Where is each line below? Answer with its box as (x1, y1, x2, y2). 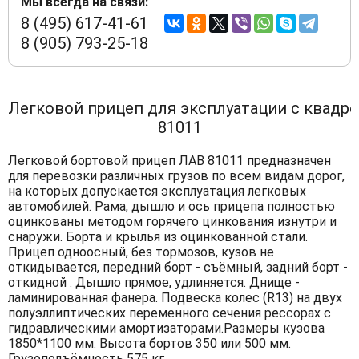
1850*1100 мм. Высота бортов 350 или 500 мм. (8, 335, 291, 351)
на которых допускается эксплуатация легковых (8, 183, 306, 199)
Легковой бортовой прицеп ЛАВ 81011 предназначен (8, 152, 331, 168)
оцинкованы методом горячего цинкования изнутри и (8, 213, 337, 229)
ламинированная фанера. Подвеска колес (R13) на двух (8, 289, 342, 305)
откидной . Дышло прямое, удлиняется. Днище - (8, 274, 300, 290)
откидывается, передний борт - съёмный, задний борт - (8, 259, 348, 275)
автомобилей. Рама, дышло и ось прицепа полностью (8, 198, 335, 214)
